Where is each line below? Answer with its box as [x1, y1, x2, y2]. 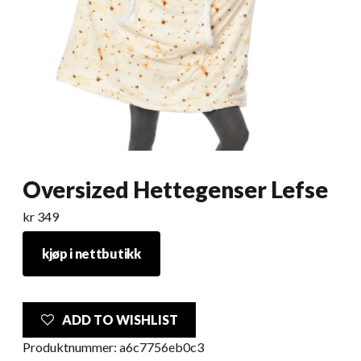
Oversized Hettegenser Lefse [23, 176, 328, 203]
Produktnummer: [23, 338, 119, 355]
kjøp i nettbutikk [42, 246, 141, 261]
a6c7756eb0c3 [119, 338, 204, 355]
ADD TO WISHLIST [61, 311, 178, 327]
